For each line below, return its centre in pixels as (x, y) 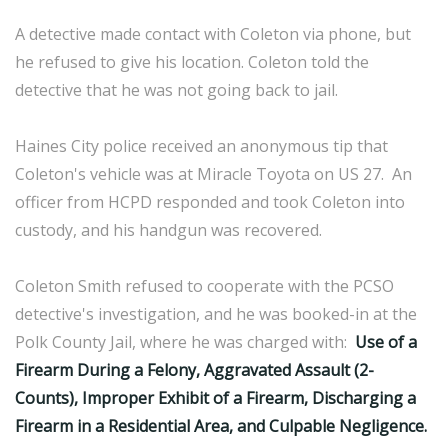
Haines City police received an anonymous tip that (201, 146)
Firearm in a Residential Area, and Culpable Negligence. (221, 426)
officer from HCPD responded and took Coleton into (210, 202)
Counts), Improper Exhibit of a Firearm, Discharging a (215, 398)
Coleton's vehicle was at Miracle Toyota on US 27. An (213, 174)
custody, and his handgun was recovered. (168, 230)
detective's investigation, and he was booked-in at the (216, 314)
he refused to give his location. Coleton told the (192, 62)
